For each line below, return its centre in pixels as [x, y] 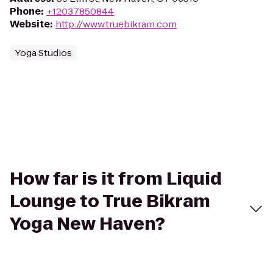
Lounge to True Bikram [110, 201]
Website [30, 24]
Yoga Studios [43, 53]
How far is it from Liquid [116, 179]
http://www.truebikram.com [116, 24]
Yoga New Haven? [87, 224]
